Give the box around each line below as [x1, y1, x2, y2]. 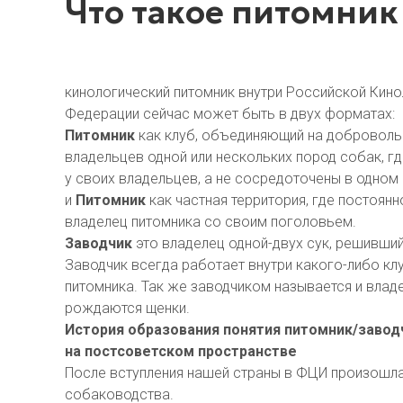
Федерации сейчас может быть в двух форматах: [65, 105, 395, 122]
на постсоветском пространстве [65, 343, 297, 360]
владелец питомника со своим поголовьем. [65, 213, 356, 230]
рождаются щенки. [65, 300, 190, 317]
